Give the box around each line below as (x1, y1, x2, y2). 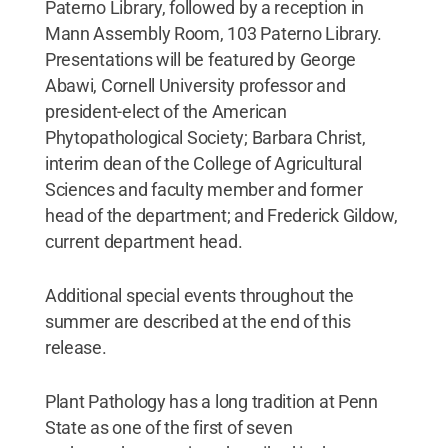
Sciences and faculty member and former (44, 178, 363, 200)
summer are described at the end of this (44, 310, 351, 332)
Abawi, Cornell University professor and (44, 74, 346, 96)
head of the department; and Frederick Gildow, (44, 204, 398, 226)
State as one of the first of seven (44, 416, 293, 438)
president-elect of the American (44, 100, 287, 122)
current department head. (44, 230, 243, 252)
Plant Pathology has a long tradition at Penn (44, 390, 378, 412)
